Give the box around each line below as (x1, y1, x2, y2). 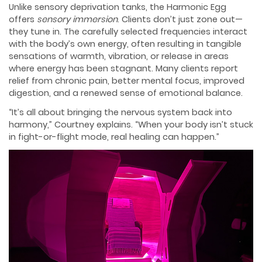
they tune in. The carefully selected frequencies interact (9, 26, 247, 38)
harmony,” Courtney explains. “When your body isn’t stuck (9, 118, 253, 130)
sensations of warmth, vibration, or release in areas (9, 50, 229, 63)
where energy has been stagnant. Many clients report (9, 63, 238, 75)
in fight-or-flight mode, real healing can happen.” (9, 130, 219, 143)
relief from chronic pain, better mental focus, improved (9, 75, 244, 87)
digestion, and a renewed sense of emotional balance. (9, 87, 243, 99)
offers (9, 13, 37, 26)
